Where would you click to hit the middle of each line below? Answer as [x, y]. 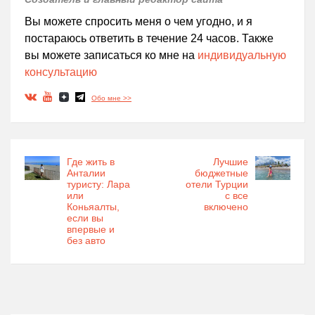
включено [226, 207]
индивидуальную [242, 56]
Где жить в [91, 162]
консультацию [61, 72]
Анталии [86, 173]
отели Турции [217, 185]
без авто [86, 241]
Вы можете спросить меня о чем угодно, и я [139, 22]
